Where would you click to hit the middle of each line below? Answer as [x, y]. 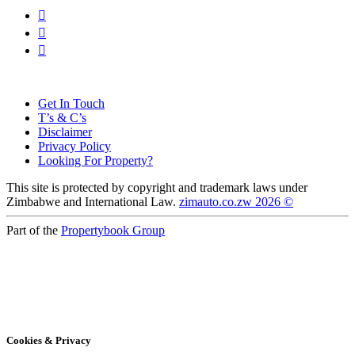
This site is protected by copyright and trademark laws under [157, 188]
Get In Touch [71, 104]
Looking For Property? [95, 161]
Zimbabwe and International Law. [93, 202]
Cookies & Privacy [49, 341]
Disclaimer [65, 132]
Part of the [34, 231]
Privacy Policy [74, 147]
